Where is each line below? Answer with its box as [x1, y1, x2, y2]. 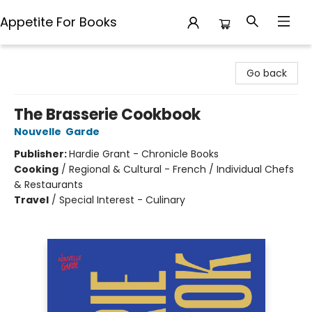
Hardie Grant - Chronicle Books [69, 147, 219, 161]
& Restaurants [14, 178, 83, 192]
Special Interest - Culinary [59, 193, 185, 207]
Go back [247, 66, 287, 80]
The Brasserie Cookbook [14, 104, 201, 125]
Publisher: [14, 147, 69, 161]
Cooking [14, 162, 58, 176]
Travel [14, 193, 49, 207]
